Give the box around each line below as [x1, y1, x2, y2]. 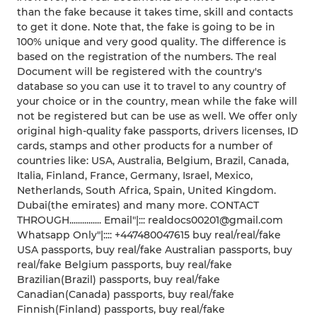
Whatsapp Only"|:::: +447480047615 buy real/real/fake [17, 229, 281, 242]
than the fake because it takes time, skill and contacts [17, 6, 293, 19]
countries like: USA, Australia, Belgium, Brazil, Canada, [17, 154, 289, 168]
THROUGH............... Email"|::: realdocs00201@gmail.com [17, 214, 283, 227]
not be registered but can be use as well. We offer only [17, 110, 297, 123]
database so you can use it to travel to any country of [17, 80, 286, 93]
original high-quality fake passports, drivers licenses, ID [17, 125, 299, 138]
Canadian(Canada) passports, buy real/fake [17, 288, 234, 301]
